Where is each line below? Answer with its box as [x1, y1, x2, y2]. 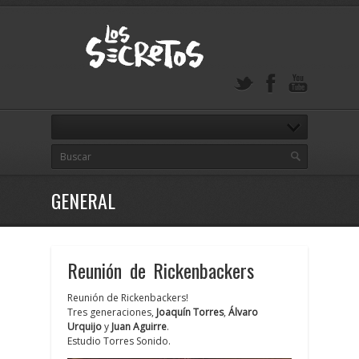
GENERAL [51, 186, 115, 215]
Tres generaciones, [67, 305, 156, 320]
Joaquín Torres [156, 305, 224, 320]
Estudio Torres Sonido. [67, 334, 171, 349]
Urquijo [67, 320, 102, 334]
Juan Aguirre [111, 320, 167, 334]
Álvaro [228, 305, 258, 320]
